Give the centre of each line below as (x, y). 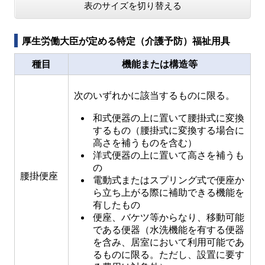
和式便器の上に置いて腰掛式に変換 (169, 118)
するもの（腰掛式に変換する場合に (169, 130)
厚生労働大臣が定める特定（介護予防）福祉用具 (126, 41)
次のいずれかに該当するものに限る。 (154, 96)
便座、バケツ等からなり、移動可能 (169, 217)
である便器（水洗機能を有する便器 (169, 230)
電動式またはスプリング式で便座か (169, 180)
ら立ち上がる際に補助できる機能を (169, 193)
